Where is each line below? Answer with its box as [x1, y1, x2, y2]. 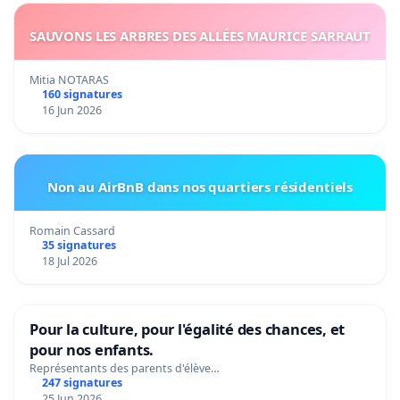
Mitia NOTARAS [29, 71, 109, 87]
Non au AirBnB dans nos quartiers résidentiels [46, 177, 354, 196]
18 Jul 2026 [41, 253, 97, 269]
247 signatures [41, 374, 122, 390]
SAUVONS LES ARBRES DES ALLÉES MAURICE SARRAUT [29, 26, 371, 45]
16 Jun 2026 [41, 102, 102, 118]
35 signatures [41, 237, 116, 253]
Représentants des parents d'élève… [29, 360, 220, 376]
